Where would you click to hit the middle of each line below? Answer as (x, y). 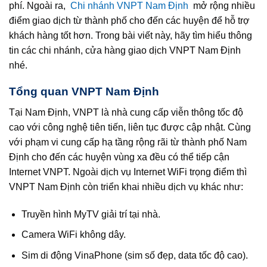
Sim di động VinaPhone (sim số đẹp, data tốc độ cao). (134, 255)
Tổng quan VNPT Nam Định (84, 92)
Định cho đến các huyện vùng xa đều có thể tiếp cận (119, 157)
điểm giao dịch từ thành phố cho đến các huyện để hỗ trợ (129, 20)
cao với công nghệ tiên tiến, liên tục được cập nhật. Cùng (130, 127)
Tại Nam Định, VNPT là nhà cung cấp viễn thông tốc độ (126, 112)
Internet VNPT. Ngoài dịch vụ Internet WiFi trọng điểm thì (128, 172)
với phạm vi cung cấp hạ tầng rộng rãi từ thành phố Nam (128, 142)
